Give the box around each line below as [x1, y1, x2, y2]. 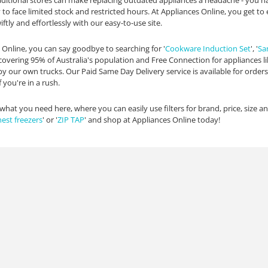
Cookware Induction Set [165, 43, 251, 54]
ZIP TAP [57, 114, 84, 125]
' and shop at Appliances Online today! [84, 114, 220, 125]
